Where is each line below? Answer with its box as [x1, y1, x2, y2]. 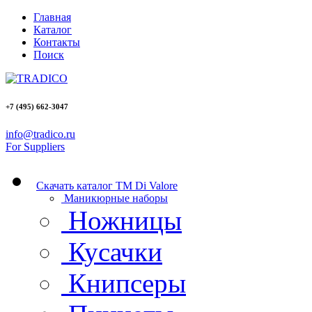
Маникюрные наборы [64, 192, 168, 204]
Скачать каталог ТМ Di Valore [36, 179, 178, 192]
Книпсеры [68, 267, 186, 298]
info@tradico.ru [6, 127, 75, 140]
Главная [33, 11, 71, 23]
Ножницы [68, 205, 182, 235]
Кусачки [68, 236, 162, 267]
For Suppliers [6, 140, 65, 153]
